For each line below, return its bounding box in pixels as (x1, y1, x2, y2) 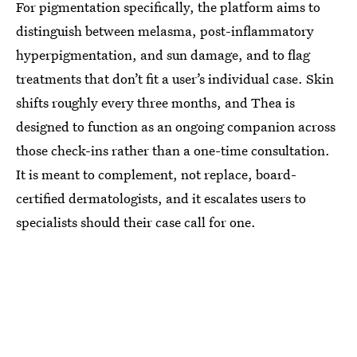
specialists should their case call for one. (16, 212, 256, 231)
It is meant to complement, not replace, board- (16, 164, 296, 183)
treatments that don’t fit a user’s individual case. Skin (16, 69, 334, 88)
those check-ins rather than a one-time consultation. (16, 140, 330, 159)
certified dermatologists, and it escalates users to (16, 188, 306, 207)
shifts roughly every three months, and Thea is (16, 92, 295, 112)
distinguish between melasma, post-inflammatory (16, 21, 314, 40)
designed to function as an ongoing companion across (16, 116, 335, 135)
